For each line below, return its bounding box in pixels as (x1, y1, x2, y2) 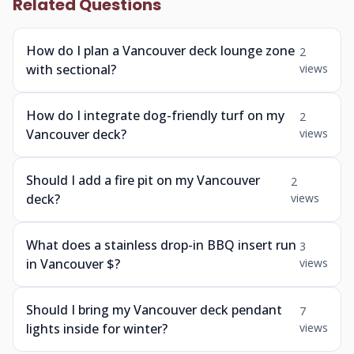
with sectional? (26, 61, 116, 78)
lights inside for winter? (26, 320, 168, 337)
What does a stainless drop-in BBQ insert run (26, 236, 296, 254)
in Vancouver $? (26, 255, 120, 273)
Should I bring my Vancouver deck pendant (26, 301, 282, 318)
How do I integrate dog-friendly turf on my (26, 107, 284, 124)
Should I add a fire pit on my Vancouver (26, 171, 260, 189)
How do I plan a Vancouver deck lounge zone (26, 42, 295, 59)
